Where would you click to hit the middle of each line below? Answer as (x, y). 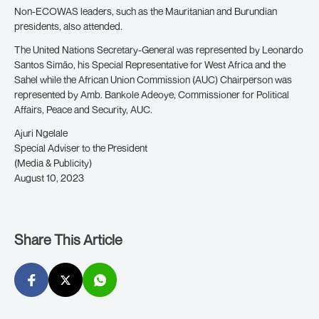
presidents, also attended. (68, 26)
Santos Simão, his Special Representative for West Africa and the (150, 64)
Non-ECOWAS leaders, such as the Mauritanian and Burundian (146, 11)
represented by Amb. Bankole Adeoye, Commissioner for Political (152, 94)
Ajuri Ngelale (41, 133)
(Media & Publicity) (53, 163)
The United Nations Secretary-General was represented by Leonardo (159, 49)
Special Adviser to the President (81, 148)
